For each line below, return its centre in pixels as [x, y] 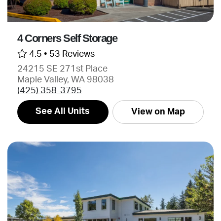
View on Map [158, 112]
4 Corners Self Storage [67, 38]
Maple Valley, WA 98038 [66, 80]
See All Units [63, 111]
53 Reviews [72, 54]
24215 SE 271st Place [62, 69]
